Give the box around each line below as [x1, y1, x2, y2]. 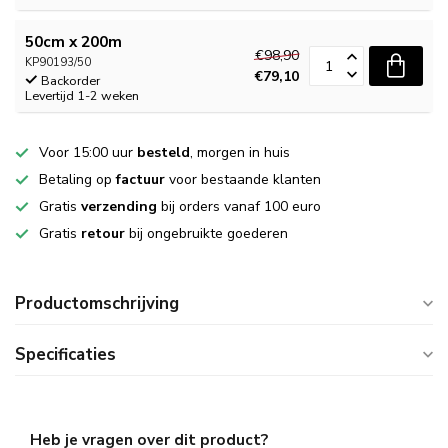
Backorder [41, 72, 100, 89]
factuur [116, 170, 165, 189]
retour [81, 224, 125, 243]
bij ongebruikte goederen [125, 224, 288, 243]
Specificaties [15, 343, 116, 366]
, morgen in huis [190, 143, 290, 162]
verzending [81, 197, 157, 216]
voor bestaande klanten [165, 170, 321, 189]
